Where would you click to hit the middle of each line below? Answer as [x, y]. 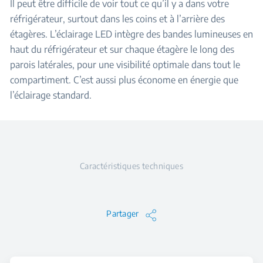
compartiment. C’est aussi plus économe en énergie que [124, 80]
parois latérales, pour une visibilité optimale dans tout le [125, 65]
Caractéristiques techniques [131, 166]
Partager [123, 213]
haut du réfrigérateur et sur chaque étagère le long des [122, 49]
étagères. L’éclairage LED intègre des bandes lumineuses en [131, 34]
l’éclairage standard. [51, 95]
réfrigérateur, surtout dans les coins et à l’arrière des [117, 19]
